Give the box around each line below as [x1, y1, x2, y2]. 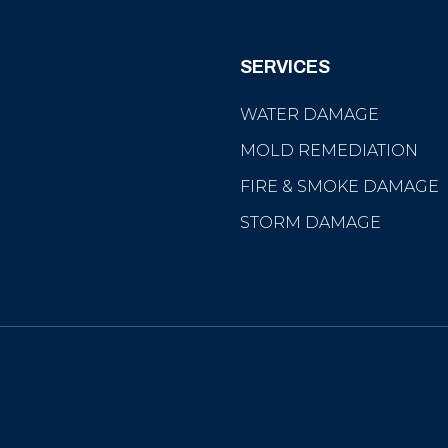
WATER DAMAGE [240, 105, 379, 124]
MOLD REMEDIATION [240, 141, 418, 160]
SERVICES [240, 57, 330, 77]
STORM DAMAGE [240, 213, 381, 232]
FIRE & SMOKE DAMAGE [240, 177, 439, 196]
